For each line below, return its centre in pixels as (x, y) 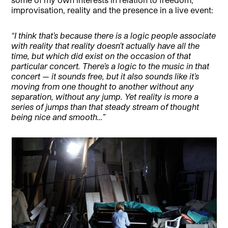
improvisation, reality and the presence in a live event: (112, 10)
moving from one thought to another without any (103, 86)
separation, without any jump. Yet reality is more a (105, 96)
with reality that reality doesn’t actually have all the (106, 45)
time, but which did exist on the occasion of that (101, 55)
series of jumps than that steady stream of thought (105, 106)
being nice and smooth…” (59, 117)
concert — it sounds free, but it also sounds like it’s (105, 76)
